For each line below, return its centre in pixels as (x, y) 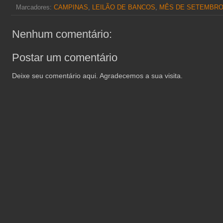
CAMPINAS (71, 7)
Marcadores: (35, 7)
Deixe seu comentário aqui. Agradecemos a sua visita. (97, 75)
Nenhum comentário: (62, 34)
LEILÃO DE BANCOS (124, 7)
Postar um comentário (65, 57)
